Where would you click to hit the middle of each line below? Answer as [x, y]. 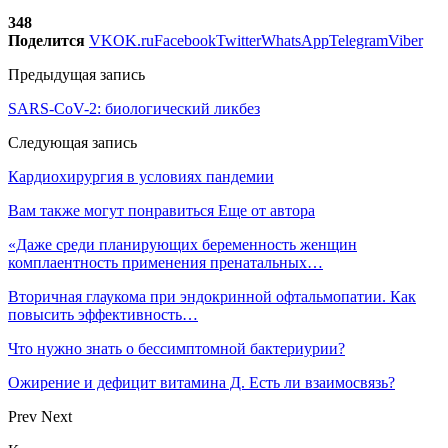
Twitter [238, 40]
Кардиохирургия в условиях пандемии [141, 176]
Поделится [46, 40]
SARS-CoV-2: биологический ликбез [134, 108]
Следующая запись [72, 142]
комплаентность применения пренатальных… [165, 262]
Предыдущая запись [76, 74]
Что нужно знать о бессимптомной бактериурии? [176, 348]
